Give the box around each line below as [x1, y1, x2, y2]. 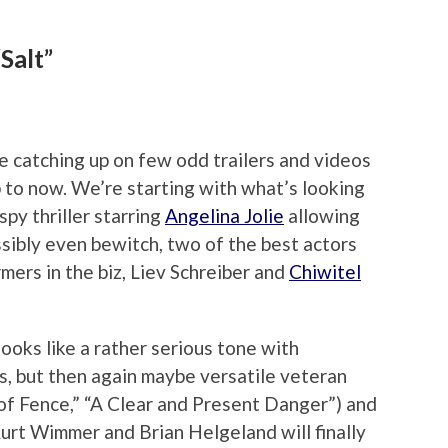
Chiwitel [289, 259, 361, 283]
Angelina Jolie [165, 203, 284, 227]
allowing [284, 203, 360, 227]
